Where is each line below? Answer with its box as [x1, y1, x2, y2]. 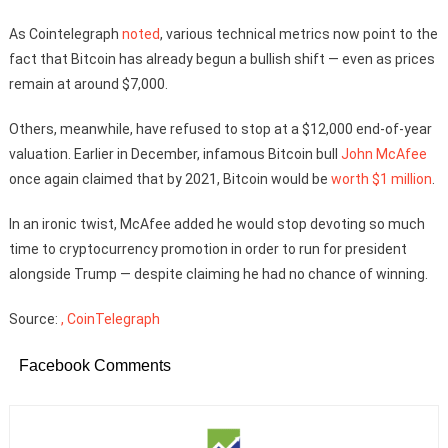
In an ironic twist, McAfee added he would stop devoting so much [8, 216, 425, 232]
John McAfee [340, 146, 427, 162]
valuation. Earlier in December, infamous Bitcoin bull [8, 146, 341, 162]
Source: [8, 311, 61, 327]
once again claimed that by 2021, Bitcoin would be [8, 171, 331, 187]
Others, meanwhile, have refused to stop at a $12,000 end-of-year [8, 121, 432, 137]
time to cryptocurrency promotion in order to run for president [8, 241, 407, 257]
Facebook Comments [18, 357, 171, 374]
